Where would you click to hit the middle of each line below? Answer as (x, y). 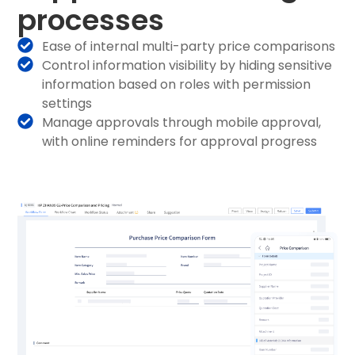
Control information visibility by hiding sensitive (187, 65)
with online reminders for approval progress (180, 141)
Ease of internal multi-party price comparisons (189, 46)
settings (67, 103)
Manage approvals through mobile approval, (182, 122)
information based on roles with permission (177, 84)
